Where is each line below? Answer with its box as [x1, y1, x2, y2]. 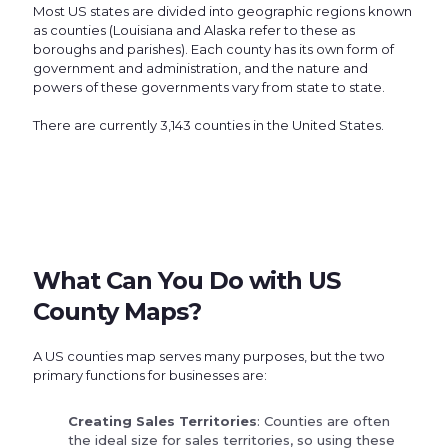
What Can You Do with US [33, 266, 340, 296]
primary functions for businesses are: [33, 367, 267, 384]
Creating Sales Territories [68, 413, 257, 430]
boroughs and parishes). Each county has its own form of [33, 41, 394, 58]
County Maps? [33, 297, 201, 327]
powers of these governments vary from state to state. [33, 79, 385, 96]
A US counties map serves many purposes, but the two [33, 348, 385, 365]
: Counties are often [257, 413, 390, 430]
